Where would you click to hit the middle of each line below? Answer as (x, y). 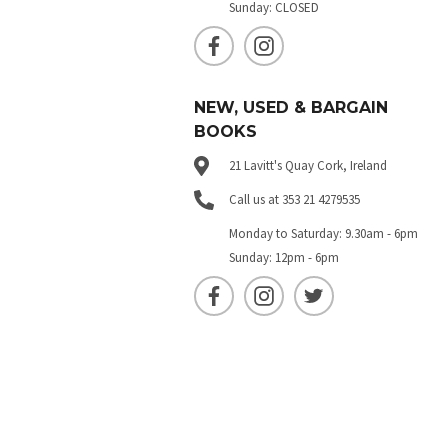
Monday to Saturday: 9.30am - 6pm (324, 234)
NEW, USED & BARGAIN (291, 108)
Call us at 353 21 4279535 (295, 200)
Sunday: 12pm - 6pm (284, 258)
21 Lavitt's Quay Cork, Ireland (308, 166)
